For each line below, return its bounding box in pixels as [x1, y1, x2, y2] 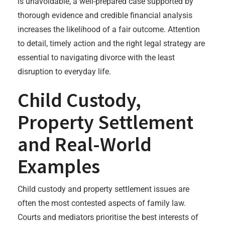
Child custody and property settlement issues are [18, 184, 189, 194]
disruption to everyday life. [18, 67, 111, 76]
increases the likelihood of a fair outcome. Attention [18, 25, 200, 34]
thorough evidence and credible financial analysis [18, 11, 192, 20]
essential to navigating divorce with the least [18, 53, 175, 62]
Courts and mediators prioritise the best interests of [18, 212, 198, 222]
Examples [18, 154, 100, 179]
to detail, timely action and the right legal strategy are [18, 39, 205, 48]
